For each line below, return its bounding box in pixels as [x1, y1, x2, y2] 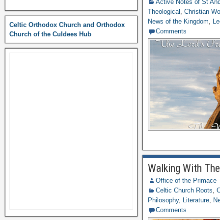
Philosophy [148, 196, 179, 204]
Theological [148, 8, 181, 15]
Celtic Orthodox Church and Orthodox [9, 21, 125, 28]
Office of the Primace [156, 177, 217, 184]
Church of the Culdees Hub [9, 30, 91, 38]
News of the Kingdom [148, 18, 209, 25]
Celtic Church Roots [156, 187, 213, 194]
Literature [183, 196, 210, 204]
